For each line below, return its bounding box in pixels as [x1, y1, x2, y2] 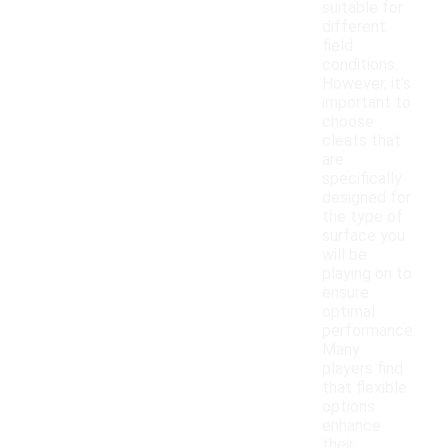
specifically [322, 169, 402, 189]
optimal [322, 302, 375, 322]
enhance [322, 416, 381, 436]
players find [322, 359, 403, 379]
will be [322, 245, 367, 265]
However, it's [322, 74, 411, 94]
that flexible [322, 378, 407, 398]
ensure [322, 283, 369, 303]
